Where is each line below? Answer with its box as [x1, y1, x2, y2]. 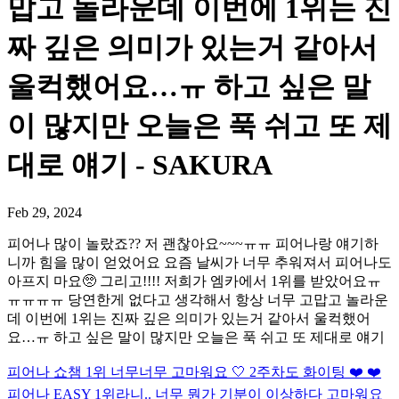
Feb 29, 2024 [7, 204, 82, 220]
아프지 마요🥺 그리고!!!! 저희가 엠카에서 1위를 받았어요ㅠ [7, 273, 381, 289]
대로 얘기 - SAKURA [7, 149, 273, 182]
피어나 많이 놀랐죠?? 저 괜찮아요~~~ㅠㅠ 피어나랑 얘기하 [7, 235, 379, 251]
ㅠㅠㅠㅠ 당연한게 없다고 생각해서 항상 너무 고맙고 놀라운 [7, 291, 388, 307]
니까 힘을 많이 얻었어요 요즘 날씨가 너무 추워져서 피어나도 [7, 254, 392, 270]
